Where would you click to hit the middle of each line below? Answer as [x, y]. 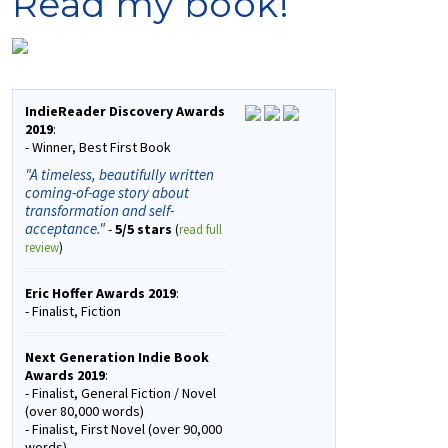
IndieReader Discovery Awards [124, 111]
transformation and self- [99, 211]
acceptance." [64, 229]
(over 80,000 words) [84, 411]
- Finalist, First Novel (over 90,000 [123, 429]
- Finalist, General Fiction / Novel [120, 393]
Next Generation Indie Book [116, 357]
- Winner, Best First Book [97, 147]
